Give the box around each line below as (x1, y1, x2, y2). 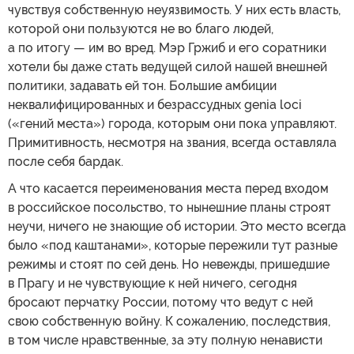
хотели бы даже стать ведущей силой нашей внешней (8, 59, 327, 74)
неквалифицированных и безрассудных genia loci (8, 97, 302, 112)
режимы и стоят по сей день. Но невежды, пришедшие (8, 257, 330, 272)
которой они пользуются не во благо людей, (8, 21, 273, 36)
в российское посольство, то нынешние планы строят (8, 200, 331, 215)
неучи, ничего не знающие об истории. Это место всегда (8, 219, 346, 234)
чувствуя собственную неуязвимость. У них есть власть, (8, 2, 341, 17)
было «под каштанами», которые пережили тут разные (8, 238, 337, 253)
